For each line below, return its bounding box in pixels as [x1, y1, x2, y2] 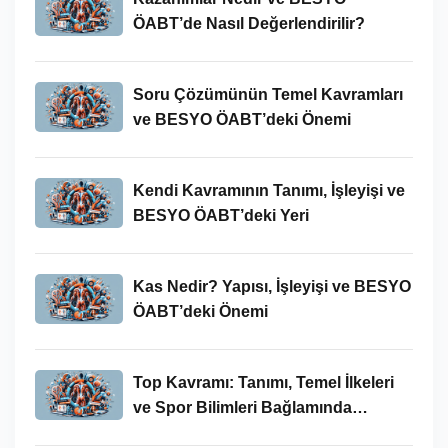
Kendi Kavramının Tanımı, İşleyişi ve [132, 181, 405, 199]
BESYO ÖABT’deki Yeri [132, 206, 309, 224]
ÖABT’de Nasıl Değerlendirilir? [132, 14, 365, 32]
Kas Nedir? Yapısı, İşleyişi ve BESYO [132, 277, 411, 295]
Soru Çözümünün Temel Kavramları [132, 85, 403, 103]
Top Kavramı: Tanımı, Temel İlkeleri [132, 373, 394, 391]
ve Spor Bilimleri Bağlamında [132, 398, 352, 416]
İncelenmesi [132, 423, 224, 441]
